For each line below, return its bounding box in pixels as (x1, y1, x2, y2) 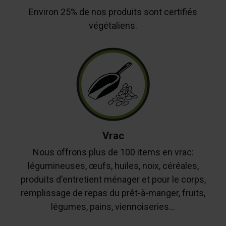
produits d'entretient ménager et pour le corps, (20, 174, 206, 185)
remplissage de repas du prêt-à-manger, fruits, (21, 188, 205, 199)
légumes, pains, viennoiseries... (51, 201, 175, 212)
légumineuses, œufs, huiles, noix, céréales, (27, 160, 199, 172)
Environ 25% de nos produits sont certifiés (29, 6, 197, 17)
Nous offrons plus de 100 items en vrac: (32, 147, 194, 158)
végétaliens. (89, 20, 137, 31)
